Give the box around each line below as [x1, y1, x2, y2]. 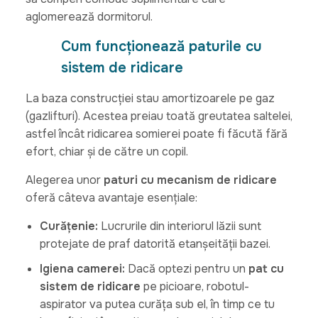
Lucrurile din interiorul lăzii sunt [97, 218, 261, 234]
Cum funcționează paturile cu [60, 37, 262, 55]
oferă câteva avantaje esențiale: [25, 190, 197, 205]
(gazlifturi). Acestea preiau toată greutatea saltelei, [25, 108, 292, 124]
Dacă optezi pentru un [124, 261, 248, 276]
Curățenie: [39, 218, 98, 234]
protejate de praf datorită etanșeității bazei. [39, 236, 270, 251]
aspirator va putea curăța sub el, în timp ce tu [39, 296, 275, 312]
